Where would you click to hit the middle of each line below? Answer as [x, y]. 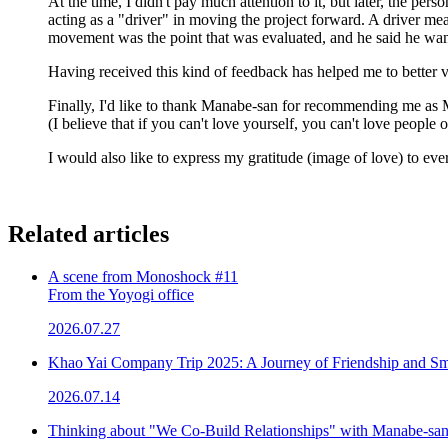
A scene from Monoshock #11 [143, 276]
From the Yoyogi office [121, 294]
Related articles [88, 233]
